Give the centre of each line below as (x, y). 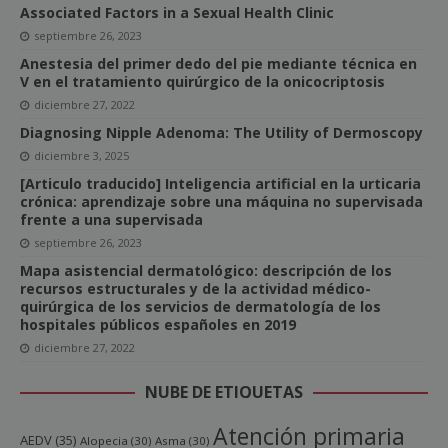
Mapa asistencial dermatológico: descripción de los (206, 271)
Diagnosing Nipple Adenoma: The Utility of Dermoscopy (221, 133)
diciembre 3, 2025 (81, 156)
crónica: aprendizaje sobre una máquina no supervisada (221, 202)
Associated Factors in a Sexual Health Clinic (177, 13)
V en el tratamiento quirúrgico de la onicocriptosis (202, 82)
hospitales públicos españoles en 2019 (158, 325)
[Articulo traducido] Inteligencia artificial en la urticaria (220, 184)
